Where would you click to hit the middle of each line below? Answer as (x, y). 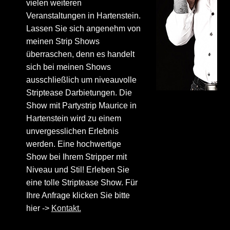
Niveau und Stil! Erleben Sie (78, 170)
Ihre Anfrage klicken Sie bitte (78, 196)
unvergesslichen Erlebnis (72, 131)
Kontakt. (66, 208)
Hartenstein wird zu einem (73, 119)
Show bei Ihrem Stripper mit (76, 157)
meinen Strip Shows (63, 42)
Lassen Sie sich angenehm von (83, 29)
